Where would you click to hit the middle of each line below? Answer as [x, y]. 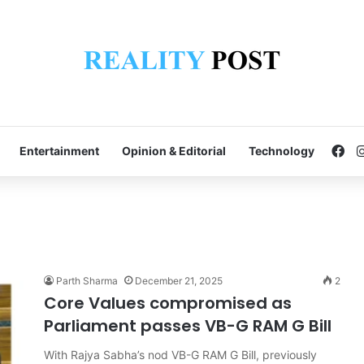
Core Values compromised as [168, 303]
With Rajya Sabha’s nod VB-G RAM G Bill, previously [180, 355]
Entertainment [59, 151]
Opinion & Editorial [174, 151]
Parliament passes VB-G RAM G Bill [188, 326]
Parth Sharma [87, 281]
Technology [282, 151]
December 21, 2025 [179, 281]
